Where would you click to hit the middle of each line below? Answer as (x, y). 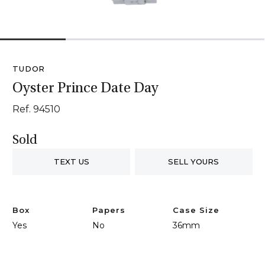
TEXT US (71, 161)
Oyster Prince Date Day (86, 89)
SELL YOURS (194, 161)
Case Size (196, 210)
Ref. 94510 (37, 109)
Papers (109, 210)
